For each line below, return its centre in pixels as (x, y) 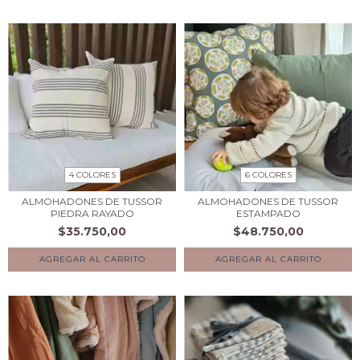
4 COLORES (92, 175)
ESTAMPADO (268, 214)
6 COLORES (268, 175)
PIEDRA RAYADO (92, 214)
